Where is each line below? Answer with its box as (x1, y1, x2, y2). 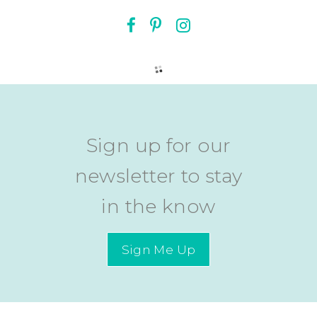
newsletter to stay (74, 163, 243, 188)
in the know (101, 194, 216, 218)
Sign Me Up (121, 241, 196, 257)
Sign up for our (86, 133, 231, 157)
